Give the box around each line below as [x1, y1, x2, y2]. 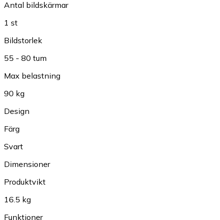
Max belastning [4, 71, 60, 81]
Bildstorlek [4, 35, 42, 46]
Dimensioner [4, 159, 50, 169]
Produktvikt [4, 177, 46, 187]
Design [4, 106, 29, 116]
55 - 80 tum [4, 53, 47, 63]
